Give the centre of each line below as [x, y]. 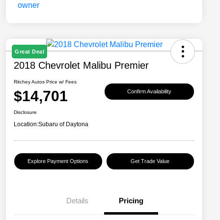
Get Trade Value [150, 161]
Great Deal [29, 52]
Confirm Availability [149, 91]
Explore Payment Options [58, 161]
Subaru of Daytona [63, 124]
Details [77, 201]
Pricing [131, 201]
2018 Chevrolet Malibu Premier [81, 66]
